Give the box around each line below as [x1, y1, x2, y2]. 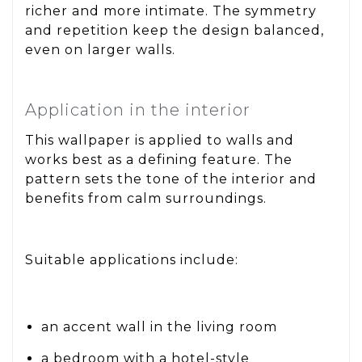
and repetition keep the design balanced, [25, 23, 324, 39]
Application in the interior [25, 99, 250, 120]
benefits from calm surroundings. [25, 190, 267, 206]
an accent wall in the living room [41, 319, 277, 335]
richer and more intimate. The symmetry [25, 3, 317, 19]
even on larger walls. [25, 42, 175, 58]
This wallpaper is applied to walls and [25, 132, 294, 148]
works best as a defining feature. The [25, 151, 293, 167]
